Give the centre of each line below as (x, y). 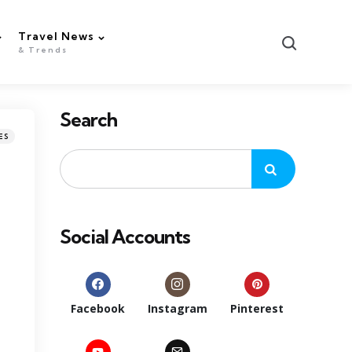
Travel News (56, 36)
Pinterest (257, 309)
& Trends (43, 49)
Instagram (177, 309)
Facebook (98, 309)
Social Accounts (125, 237)
